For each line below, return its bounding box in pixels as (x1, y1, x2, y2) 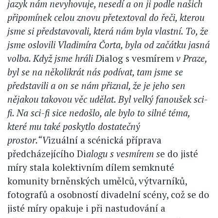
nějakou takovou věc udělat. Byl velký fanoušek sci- (7, 93, 208, 106)
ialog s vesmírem (102, 52, 176, 65)
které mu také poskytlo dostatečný (7, 120, 140, 133)
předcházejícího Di (7, 147, 86, 160)
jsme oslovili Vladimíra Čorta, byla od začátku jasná (7, 38, 210, 51)
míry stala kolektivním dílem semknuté (7, 161, 174, 174)
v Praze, (176, 52, 207, 65)
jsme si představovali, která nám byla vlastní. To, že (7, 25, 208, 37)
